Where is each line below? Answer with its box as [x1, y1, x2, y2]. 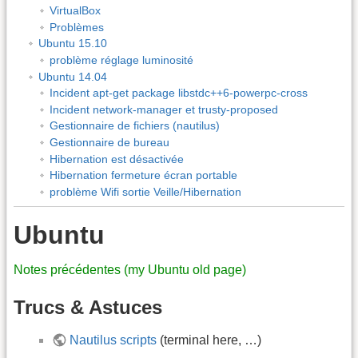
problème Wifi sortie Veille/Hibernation [49, 185, 241, 198]
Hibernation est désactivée [49, 152, 184, 165]
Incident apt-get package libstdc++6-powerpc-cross [49, 86, 308, 100]
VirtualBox [49, 4, 101, 18]
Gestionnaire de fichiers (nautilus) [49, 119, 220, 133]
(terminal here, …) [157, 333, 262, 348]
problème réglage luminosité [49, 54, 193, 67]
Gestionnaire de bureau [49, 136, 169, 149]
